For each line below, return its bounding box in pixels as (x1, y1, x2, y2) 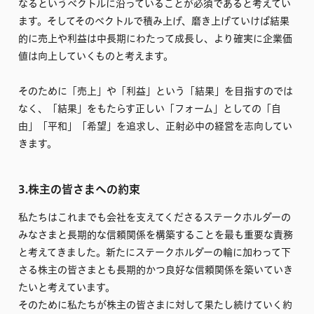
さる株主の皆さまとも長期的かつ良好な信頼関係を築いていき (18, 265, 293, 275)
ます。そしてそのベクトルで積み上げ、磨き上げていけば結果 (18, 16, 289, 27)
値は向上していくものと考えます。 (18, 51, 173, 62)
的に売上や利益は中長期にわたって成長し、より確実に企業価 (18, 34, 292, 44)
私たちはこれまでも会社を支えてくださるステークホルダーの (18, 212, 291, 223)
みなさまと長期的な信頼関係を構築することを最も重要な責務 (18, 230, 293, 240)
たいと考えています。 (18, 282, 115, 293)
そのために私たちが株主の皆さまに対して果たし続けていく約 (18, 300, 292, 310)
